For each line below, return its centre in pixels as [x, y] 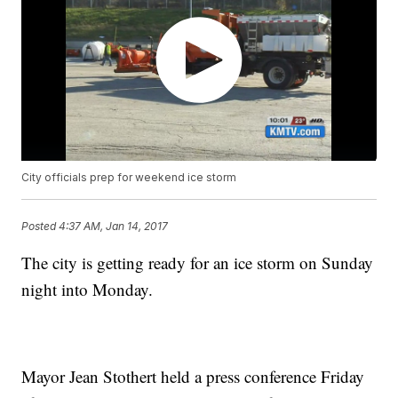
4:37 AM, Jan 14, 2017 [114, 226]
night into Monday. [88, 290]
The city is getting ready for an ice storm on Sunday [198, 263]
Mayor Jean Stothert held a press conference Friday [193, 377]
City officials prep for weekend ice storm [129, 178]
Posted [40, 226]
